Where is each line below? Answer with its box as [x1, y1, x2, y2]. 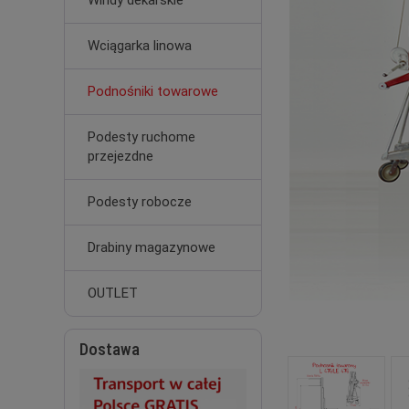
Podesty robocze [88, 194, 192, 210]
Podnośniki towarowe [88, 83, 218, 100]
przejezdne [88, 148, 153, 164]
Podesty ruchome [88, 129, 195, 145]
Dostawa [79, 340, 140, 359]
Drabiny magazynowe [88, 239, 215, 256]
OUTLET [88, 285, 138, 301]
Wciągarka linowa [88, 37, 192, 54]
